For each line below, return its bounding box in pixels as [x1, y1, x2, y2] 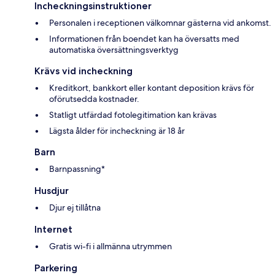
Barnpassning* [49, 163, 105, 175]
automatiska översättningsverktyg [49, 44, 179, 56]
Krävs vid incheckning [34, 65, 133, 77]
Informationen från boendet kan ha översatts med [49, 33, 239, 45]
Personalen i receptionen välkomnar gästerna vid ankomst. [49, 17, 271, 29]
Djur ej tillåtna [49, 202, 101, 214]
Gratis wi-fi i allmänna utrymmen [49, 241, 172, 252]
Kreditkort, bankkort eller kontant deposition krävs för [49, 82, 254, 94]
